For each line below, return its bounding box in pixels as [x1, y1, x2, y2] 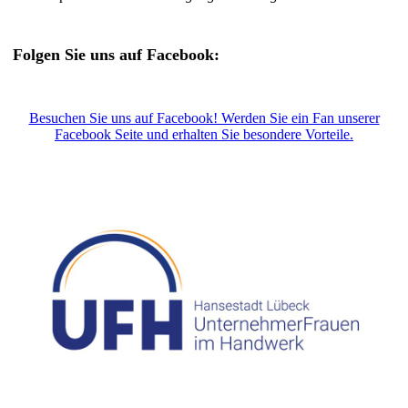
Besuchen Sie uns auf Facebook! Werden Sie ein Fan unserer [28, 109, 380, 126]
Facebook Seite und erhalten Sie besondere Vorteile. [55, 126, 353, 142]
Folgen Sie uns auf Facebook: [13, 45, 219, 64]
